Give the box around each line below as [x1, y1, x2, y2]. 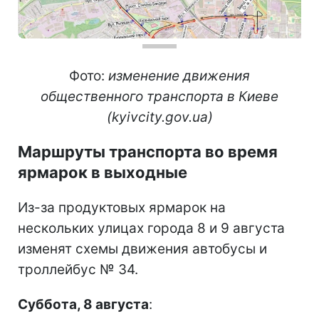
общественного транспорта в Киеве [41, 88, 278, 105]
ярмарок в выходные [18, 163, 187, 182]
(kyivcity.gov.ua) [106, 109, 213, 126]
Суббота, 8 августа [18, 296, 149, 313]
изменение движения [108, 68, 250, 85]
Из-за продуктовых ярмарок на [18, 199, 226, 216]
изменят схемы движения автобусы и [18, 241, 267, 258]
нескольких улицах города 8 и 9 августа [18, 220, 285, 237]
